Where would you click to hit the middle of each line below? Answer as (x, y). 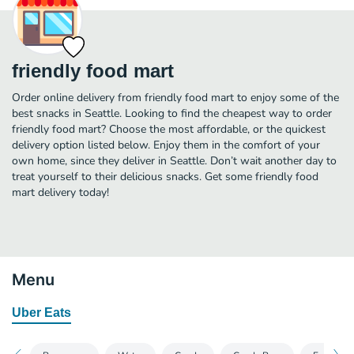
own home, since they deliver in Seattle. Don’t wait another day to (174, 160)
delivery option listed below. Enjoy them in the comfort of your (166, 145)
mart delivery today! (60, 192)
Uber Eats (41, 312)
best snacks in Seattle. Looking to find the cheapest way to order (172, 113)
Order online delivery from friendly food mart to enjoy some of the (175, 97)
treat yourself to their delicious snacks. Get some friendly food (165, 176)
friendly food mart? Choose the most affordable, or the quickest (169, 129)
